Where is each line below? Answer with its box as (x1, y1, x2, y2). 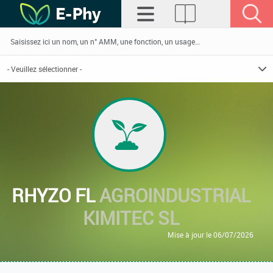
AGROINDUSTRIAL (99, 183, 250, 208)
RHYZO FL (12, 183, 99, 208)
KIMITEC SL (83, 205, 179, 230)
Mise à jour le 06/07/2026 (168, 230, 253, 239)
